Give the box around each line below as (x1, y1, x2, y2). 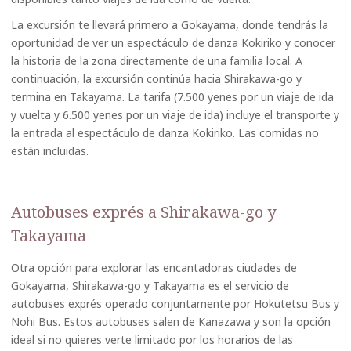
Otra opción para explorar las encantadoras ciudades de (11, 260, 297, 275)
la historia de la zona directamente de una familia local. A (11, 53, 302, 68)
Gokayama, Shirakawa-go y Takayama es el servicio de (11, 278, 289, 293)
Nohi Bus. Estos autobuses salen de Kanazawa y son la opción (11, 314, 331, 329)
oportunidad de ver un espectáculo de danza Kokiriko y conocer (11, 35, 335, 50)
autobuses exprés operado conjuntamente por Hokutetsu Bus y (11, 296, 339, 311)
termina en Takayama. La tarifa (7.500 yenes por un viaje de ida (11, 89, 334, 104)
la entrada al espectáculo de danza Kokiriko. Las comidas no (11, 125, 319, 140)
